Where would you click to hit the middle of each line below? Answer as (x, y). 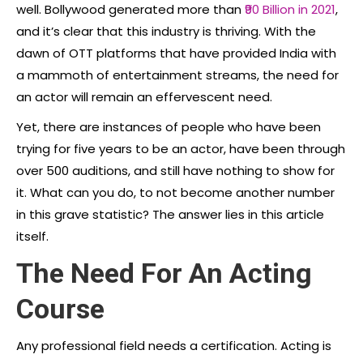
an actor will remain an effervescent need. (144, 96)
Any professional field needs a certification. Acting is (174, 345)
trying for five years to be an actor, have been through (181, 148)
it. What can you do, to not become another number (175, 192)
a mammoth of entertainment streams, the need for (177, 75)
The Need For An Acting (164, 273)
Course (60, 308)
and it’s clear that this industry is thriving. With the (166, 31)
